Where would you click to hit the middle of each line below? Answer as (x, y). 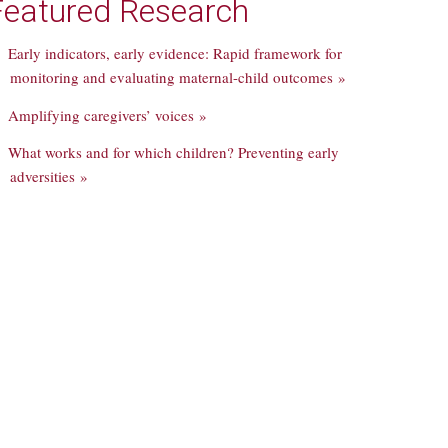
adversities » (49, 176)
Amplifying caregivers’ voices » (107, 114)
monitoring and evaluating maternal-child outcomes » (178, 77)
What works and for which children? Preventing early (173, 152)
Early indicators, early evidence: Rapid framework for (174, 53)
